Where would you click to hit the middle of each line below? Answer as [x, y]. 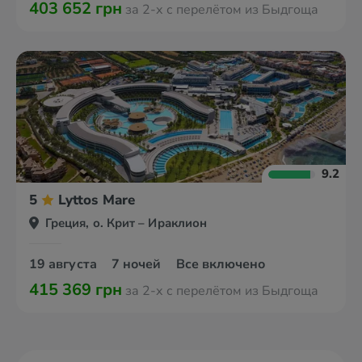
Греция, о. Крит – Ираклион [126, 223]
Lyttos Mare [97, 200]
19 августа [65, 264]
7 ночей [138, 264]
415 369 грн [76, 290]
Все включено [221, 264]
